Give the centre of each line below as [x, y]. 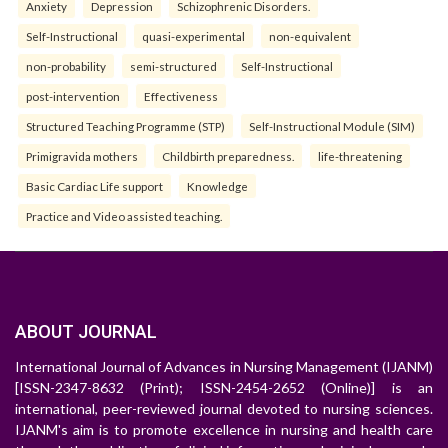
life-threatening [360, 156]
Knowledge [217, 186]
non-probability [66, 66]
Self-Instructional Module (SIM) [332, 126]
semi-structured [173, 66]
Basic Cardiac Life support [94, 186]
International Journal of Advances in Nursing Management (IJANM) [224, 367]
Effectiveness [181, 96]
